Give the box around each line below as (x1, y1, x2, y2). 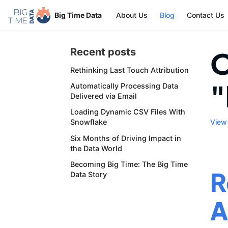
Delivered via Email (70, 92, 137, 101)
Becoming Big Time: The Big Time (70, 159, 188, 168)
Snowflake (70, 118, 107, 127)
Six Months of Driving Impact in (70, 133, 181, 142)
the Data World (70, 144, 122, 153)
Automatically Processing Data (70, 81, 178, 91)
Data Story (70, 169, 107, 179)
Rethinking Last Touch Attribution (70, 66, 189, 74)
